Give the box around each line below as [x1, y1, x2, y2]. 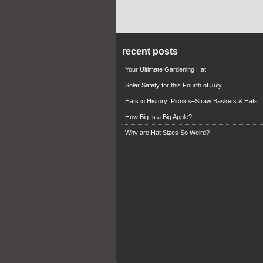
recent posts [122, 46, 178, 57]
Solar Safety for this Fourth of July [124, 82, 222, 89]
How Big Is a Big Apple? [124, 113, 192, 121]
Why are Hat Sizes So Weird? [124, 129, 210, 137]
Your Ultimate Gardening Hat [124, 66, 206, 73]
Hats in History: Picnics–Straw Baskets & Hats [124, 97, 258, 105]
